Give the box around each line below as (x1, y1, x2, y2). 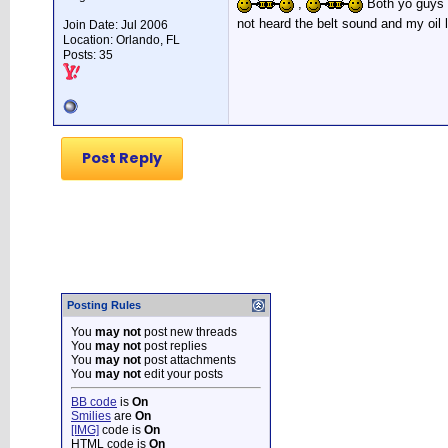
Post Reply (82, 148, 162, 168)
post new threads (141, 324, 237, 339)
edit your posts (141, 366, 223, 381)
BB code (71, 394, 117, 409)
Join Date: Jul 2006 (63, 18, 168, 32)
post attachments (141, 352, 236, 367)
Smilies (71, 408, 111, 423)
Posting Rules (67, 298, 141, 311)
